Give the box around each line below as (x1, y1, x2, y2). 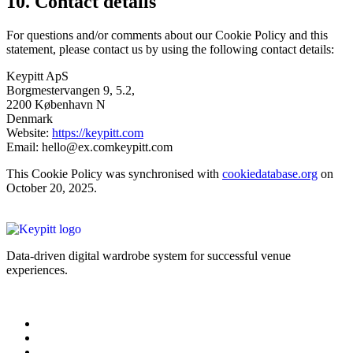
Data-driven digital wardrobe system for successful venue (6, 248, 291, 262)
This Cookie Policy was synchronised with (6, 166, 222, 180)
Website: (6, 125, 52, 139)
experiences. (6, 262, 68, 277)
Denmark (6, 111, 53, 125)
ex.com (78, 139, 114, 154)
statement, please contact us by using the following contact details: (6, 42, 334, 56)
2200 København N (6, 97, 106, 111)
